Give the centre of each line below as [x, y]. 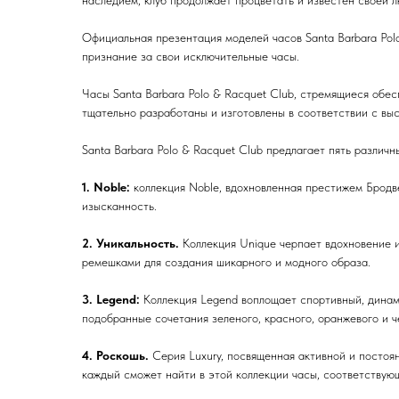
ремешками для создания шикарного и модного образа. [226, 261]
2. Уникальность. [132, 243]
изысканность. [119, 205]
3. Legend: [113, 299]
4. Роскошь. [115, 355]
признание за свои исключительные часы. [191, 56]
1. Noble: [106, 187]
